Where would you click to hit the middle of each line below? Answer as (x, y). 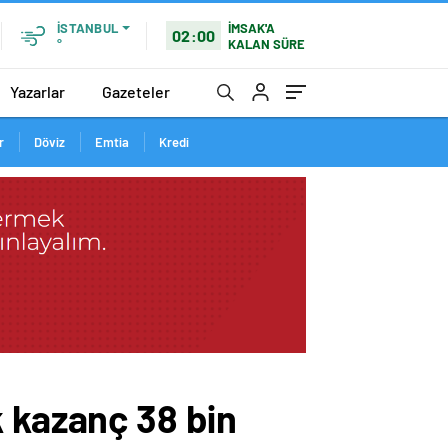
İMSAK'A (252, 27)
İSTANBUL (87, 28)
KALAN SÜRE (267, 43)
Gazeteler (136, 91)
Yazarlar (37, 91)
